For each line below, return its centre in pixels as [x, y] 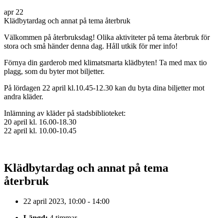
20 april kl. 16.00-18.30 [40, 122]
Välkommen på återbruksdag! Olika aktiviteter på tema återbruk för [107, 37]
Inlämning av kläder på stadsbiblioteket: [65, 113]
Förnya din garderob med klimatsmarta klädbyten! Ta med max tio [105, 62]
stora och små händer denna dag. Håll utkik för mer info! [91, 46]
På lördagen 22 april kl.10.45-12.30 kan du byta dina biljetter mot [104, 88]
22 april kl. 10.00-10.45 [40, 130]
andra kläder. [24, 96]
